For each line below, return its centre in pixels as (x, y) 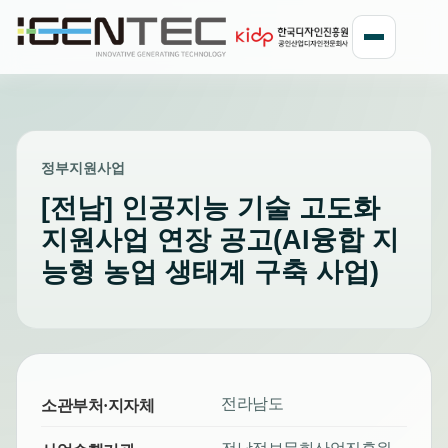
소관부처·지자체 (98, 406)
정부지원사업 (83, 168)
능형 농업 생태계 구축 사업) (210, 272)
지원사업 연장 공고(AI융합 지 (220, 240)
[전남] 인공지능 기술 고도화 (210, 208)
